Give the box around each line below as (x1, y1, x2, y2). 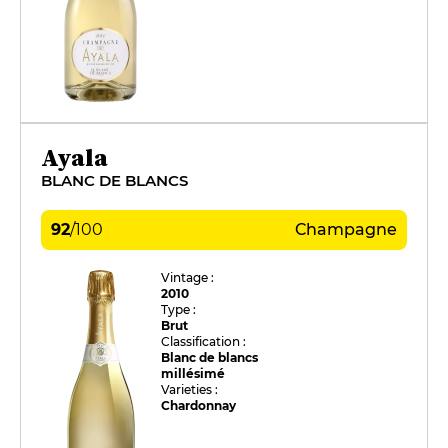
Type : (161, 301, 197, 317)
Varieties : (161, 381, 219, 397)
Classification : (161, 333, 247, 349)
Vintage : (161, 269, 215, 285)
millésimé (161, 365, 226, 381)
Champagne (295, 219, 397, 239)
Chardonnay (161, 397, 237, 413)
